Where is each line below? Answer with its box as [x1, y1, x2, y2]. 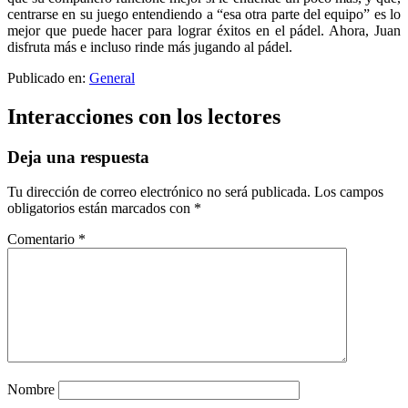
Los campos [314, 184, 383, 200]
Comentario [7, 231, 78, 248]
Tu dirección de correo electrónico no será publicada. [7, 184, 311, 200]
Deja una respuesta [7, 147, 149, 167]
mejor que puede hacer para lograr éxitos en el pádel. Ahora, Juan [7, 22, 401, 38]
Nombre [7, 382, 55, 398]
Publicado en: [7, 69, 89, 86]
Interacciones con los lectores [7, 104, 280, 128]
